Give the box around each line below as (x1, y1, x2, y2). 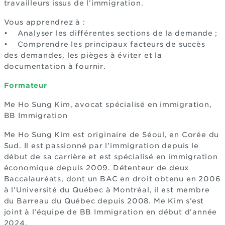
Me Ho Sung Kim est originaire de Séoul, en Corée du (4, 131, 219, 139)
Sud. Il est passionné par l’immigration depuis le (4, 142, 199, 150)
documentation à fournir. (4, 62, 106, 70)
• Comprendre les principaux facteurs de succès (4, 40, 205, 48)
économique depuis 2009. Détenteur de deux (4, 164, 190, 172)
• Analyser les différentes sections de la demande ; (4, 29, 217, 37)
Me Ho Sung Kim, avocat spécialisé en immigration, (4, 100, 212, 108)
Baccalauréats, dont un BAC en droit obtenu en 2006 (4, 175, 221, 183)
